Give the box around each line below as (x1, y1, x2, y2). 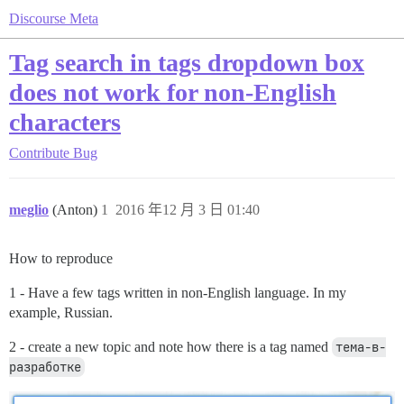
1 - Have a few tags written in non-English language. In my (9, 285, 346, 300)
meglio (9, 202, 49, 217)
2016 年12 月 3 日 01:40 (115, 202, 260, 217)
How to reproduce (9, 251, 113, 266)
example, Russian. (9, 305, 113, 320)
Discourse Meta (9, 11, 98, 26)
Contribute (9, 145, 69, 161)
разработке (9, 359, 81, 375)
